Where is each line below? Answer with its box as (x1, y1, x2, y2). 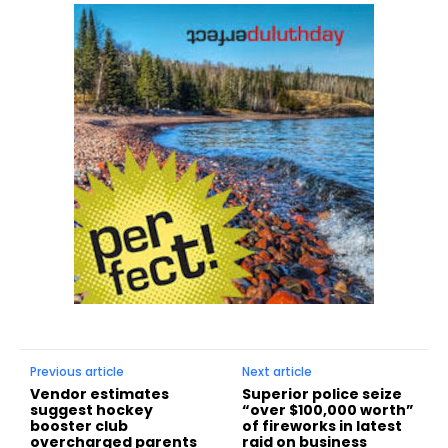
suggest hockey (30, 400, 153, 421)
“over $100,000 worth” (242, 400, 415, 421)
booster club (30, 416, 128, 437)
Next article (242, 363, 313, 381)
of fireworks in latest (242, 416, 403, 437)
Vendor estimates (30, 384, 169, 405)
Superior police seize (242, 384, 403, 405)
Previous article (30, 363, 124, 381)
